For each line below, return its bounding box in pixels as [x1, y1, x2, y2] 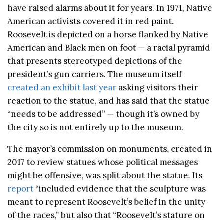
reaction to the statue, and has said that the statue [7, 95, 210, 107]
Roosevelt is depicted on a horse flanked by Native [7, 29, 208, 40]
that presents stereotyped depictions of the [7, 55, 182, 67]
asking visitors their [116, 82, 198, 93]
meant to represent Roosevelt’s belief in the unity [7, 196, 205, 208]
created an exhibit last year [7, 82, 116, 93]
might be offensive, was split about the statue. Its [7, 170, 202, 181]
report [7, 183, 33, 194]
